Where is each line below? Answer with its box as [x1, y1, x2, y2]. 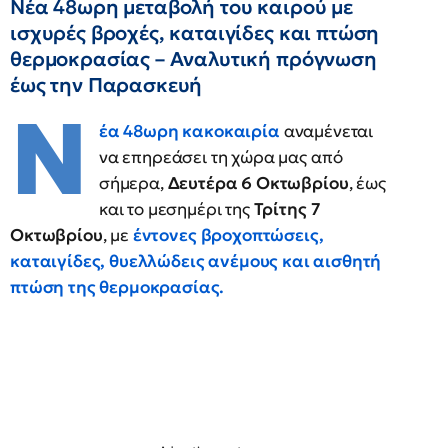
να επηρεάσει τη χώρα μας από [98, 146, 343, 168]
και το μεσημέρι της [98, 198, 254, 220]
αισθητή [313, 250, 382, 272]
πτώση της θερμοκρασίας [10, 276, 220, 298]
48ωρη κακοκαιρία [123, 120, 280, 142]
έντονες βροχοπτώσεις [132, 224, 319, 246]
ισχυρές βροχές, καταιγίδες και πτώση [10, 20, 380, 46]
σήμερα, [98, 172, 168, 194]
